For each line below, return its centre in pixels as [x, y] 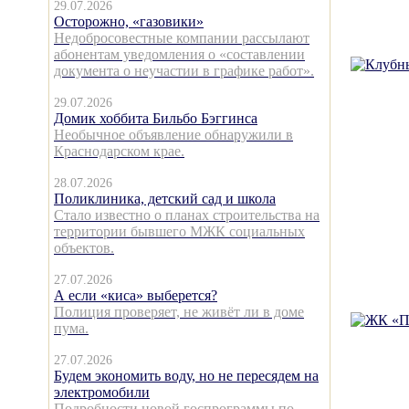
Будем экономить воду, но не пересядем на [186, 376]
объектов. [84, 248]
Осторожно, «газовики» [129, 21]
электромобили [102, 392]
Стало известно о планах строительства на [187, 215]
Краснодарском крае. [119, 151]
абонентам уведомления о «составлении [179, 54]
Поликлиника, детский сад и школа [165, 199]
